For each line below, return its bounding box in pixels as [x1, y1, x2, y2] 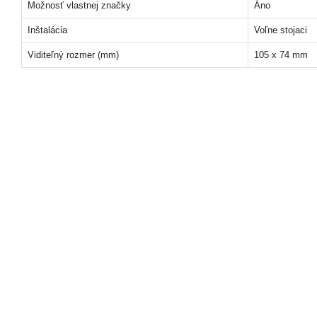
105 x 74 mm [254, 50, 308, 60]
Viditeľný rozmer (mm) [28, 50, 119, 60]
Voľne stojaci [254, 25, 307, 35]
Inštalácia [28, 25, 67, 35]
